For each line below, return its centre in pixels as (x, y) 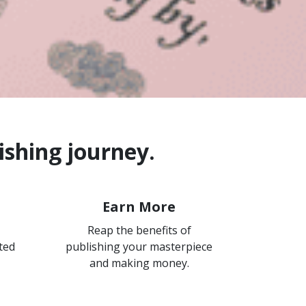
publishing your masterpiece (139, 247)
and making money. (139, 263)
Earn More (139, 207)
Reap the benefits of (139, 230)
